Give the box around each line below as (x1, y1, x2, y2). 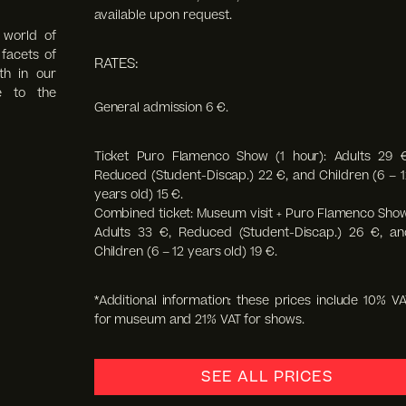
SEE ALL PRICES (200, 365, 334, 388)
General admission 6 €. (93, 98, 228, 116)
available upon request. (93, 5, 232, 24)
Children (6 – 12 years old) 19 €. (93, 242, 277, 260)
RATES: (93, 53, 139, 73)
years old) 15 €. (93, 185, 184, 203)
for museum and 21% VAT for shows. (93, 310, 304, 328)
